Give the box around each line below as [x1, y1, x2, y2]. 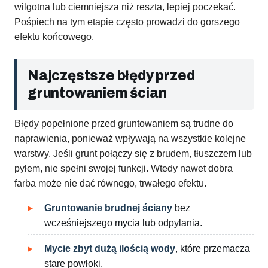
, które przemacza [175, 243, 250, 254]
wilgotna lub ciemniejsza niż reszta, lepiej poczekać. [14, 2, 236, 13]
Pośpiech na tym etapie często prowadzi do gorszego [14, 17, 240, 28]
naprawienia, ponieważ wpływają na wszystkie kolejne [14, 133, 246, 144]
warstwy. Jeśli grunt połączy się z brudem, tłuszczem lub [14, 148, 252, 159]
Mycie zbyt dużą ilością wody [44, 243, 175, 254]
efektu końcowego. [14, 32, 94, 42]
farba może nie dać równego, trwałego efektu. [14, 178, 206, 189]
